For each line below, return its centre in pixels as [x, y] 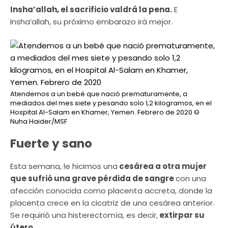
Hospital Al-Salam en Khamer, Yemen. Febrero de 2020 [101, 112]
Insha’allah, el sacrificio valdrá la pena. [91, 10]
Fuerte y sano [51, 143]
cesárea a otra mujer [162, 166]
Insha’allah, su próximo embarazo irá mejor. [91, 22]
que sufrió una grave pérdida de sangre [93, 178]
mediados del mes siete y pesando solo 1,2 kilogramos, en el [111, 103]
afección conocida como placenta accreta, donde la [111, 190]
